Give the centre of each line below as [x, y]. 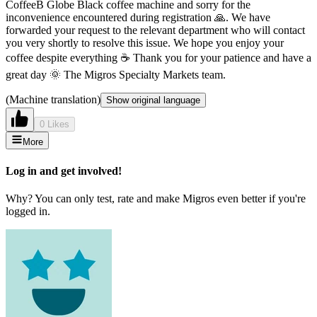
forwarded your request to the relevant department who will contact [155, 30]
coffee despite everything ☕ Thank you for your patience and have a [158, 58]
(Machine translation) [53, 100]
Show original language [153, 100]
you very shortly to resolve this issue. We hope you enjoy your [145, 43]
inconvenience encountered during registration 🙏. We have [138, 18]
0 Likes [54, 125]
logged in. [28, 211]
